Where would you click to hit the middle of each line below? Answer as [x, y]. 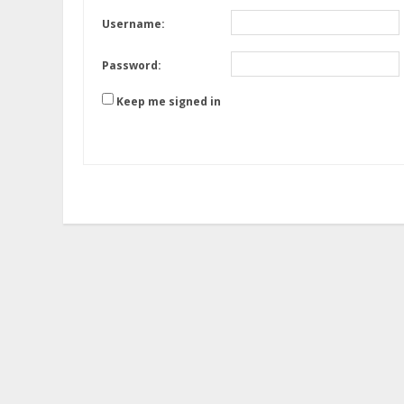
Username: [133, 24]
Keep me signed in [169, 101]
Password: [132, 65]
